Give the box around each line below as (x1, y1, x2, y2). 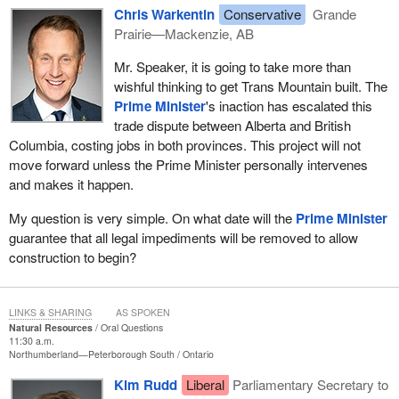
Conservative (223, 4, 301, 24)
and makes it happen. (8, 175, 134, 194)
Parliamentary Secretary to (232, 374, 389, 394)
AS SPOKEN (115, 305, 170, 320)
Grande (309, 4, 357, 24)
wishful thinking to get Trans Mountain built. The (113, 77, 387, 96)
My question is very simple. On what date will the (8, 208, 296, 227)
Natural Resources (8, 321, 93, 335)
